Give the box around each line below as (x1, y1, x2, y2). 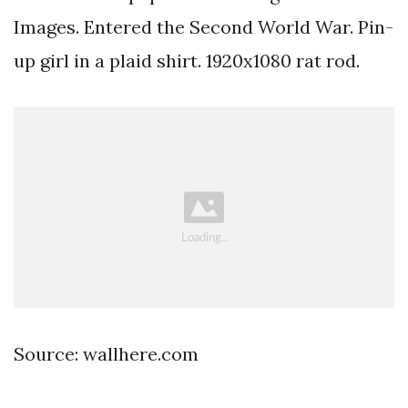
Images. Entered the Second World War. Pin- (14, 15, 393, 38)
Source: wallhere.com (14, 342, 199, 365)
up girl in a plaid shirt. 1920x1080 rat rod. (14, 48, 360, 72)
